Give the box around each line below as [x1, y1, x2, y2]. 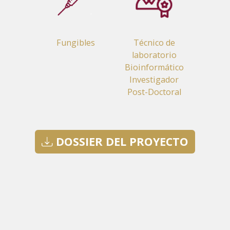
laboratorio [131, 49, 177, 61]
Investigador [129, 74, 179, 86]
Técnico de [133, 37, 175, 49]
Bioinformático [124, 62, 184, 73]
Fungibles [56, 37, 95, 49]
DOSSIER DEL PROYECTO [52, 134, 188, 149]
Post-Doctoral [127, 86, 181, 98]
